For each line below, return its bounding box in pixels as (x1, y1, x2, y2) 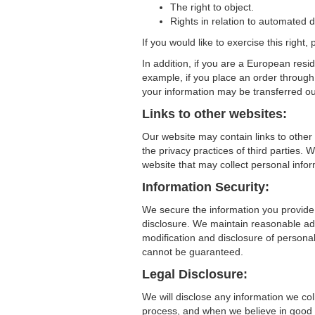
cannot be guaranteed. (142, 246, 243, 257)
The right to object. (170, 1, 254, 13)
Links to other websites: (142, 107, 287, 121)
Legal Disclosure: (142, 267, 247, 281)
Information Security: (142, 180, 269, 194)
